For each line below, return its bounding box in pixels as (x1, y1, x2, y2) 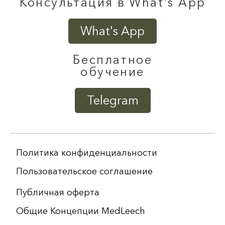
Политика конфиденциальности (16, 147, 157, 158)
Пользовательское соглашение (16, 166, 153, 177)
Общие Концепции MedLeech (16, 205, 145, 216)
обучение (80, 64, 145, 79)
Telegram (86, 93, 139, 107)
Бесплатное (73, 52, 152, 67)
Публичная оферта (16, 187, 99, 198)
